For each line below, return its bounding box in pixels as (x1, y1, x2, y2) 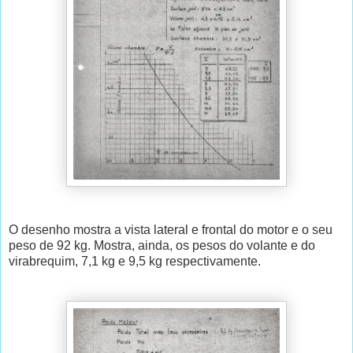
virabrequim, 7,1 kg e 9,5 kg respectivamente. (9, 255, 261, 269)
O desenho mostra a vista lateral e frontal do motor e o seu (9, 223, 333, 237)
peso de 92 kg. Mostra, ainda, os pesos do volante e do (9, 239, 315, 253)
